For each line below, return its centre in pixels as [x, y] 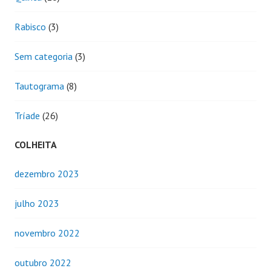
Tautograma [39, 86]
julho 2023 [37, 203]
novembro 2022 [47, 233]
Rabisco [30, 26]
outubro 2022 [43, 262]
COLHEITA [36, 144]
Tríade [27, 115]
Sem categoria [44, 56]
